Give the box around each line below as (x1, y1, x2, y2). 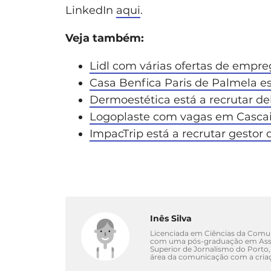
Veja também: (65, 31, 144, 45)
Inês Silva (150, 212, 192, 224)
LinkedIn (65, 3, 116, 17)
